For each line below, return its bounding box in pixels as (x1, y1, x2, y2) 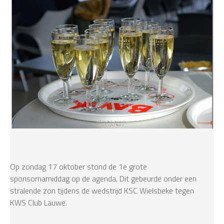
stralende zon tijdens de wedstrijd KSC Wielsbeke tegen (10, 184, 194, 197)
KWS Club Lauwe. (10, 196, 67, 209)
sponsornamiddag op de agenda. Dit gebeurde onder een (10, 172, 196, 185)
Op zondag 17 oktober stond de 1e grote (10, 160, 147, 173)
